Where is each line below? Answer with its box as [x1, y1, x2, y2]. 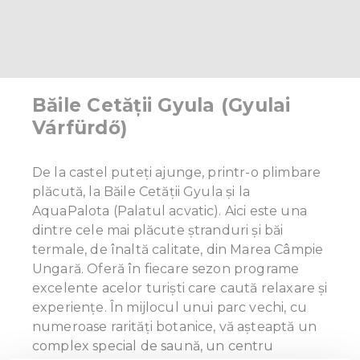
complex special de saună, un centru [32, 337, 274, 354]
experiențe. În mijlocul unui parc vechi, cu [32, 299, 307, 315]
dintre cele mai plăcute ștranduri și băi [32, 222, 284, 238]
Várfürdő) [32, 116, 128, 139]
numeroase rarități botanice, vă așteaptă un [32, 318, 317, 334]
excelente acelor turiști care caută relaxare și [32, 280, 328, 296]
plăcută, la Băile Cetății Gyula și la [32, 183, 250, 199]
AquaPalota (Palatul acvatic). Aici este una [32, 202, 307, 219]
